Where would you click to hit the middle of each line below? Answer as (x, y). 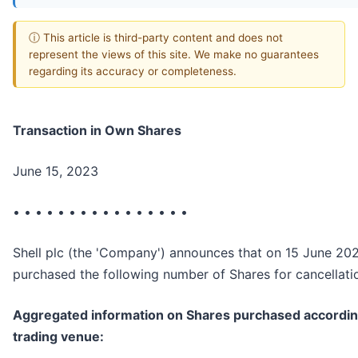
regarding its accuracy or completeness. (133, 71)
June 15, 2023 (56, 171)
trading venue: (58, 337)
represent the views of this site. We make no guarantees (174, 54)
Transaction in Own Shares (97, 131)
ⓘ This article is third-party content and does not (156, 37)
